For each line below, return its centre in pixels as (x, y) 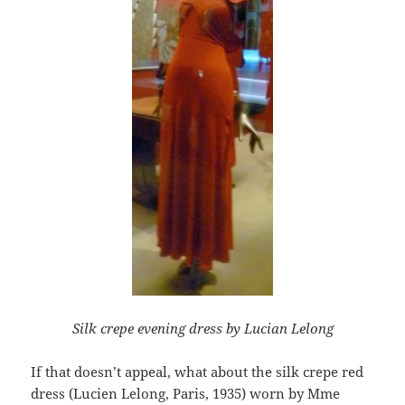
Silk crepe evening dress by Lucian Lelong (202, 328)
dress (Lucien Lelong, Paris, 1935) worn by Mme (186, 393)
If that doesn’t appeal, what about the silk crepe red (198, 371)
